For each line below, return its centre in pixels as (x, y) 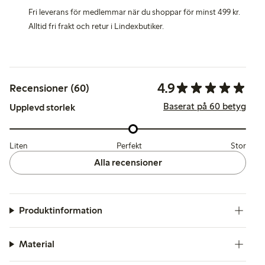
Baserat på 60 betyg (205, 106)
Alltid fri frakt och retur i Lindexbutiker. (96, 26)
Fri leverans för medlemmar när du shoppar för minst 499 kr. (134, 12)
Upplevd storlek (42, 107)
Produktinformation (60, 210)
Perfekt (129, 146)
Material (36, 244)
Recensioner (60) (49, 88)
